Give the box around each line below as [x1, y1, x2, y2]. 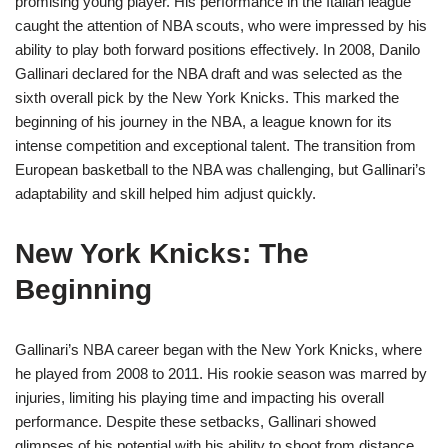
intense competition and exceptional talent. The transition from [15, 137, 416, 155]
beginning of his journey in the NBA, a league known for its [15, 113, 392, 131]
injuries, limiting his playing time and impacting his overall [15, 389, 384, 407]
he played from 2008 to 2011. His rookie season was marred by [15, 365, 427, 383]
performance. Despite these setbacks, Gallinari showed [15, 413, 376, 431]
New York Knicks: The [15, 238, 309, 270]
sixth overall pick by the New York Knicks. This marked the [15, 89, 399, 107]
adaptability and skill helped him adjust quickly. [15, 185, 316, 203]
